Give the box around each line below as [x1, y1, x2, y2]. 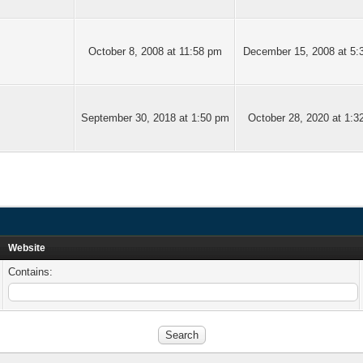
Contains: [8, 266, 53, 278]
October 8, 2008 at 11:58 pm [88, 45, 222, 58]
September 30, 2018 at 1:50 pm [80, 112, 229, 124]
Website [8, 242, 45, 254]
